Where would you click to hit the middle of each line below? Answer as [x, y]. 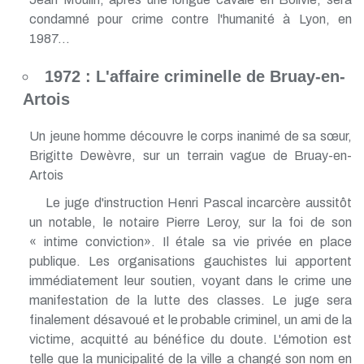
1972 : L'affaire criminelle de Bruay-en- [195, 76]
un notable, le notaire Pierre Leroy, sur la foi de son [190, 222]
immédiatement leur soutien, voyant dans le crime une [190, 280]
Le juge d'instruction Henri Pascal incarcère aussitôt [198, 202]
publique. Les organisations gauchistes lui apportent [190, 261]
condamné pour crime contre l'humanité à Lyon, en [190, 19]
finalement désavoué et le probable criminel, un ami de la [190, 319]
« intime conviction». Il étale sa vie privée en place [190, 241]
